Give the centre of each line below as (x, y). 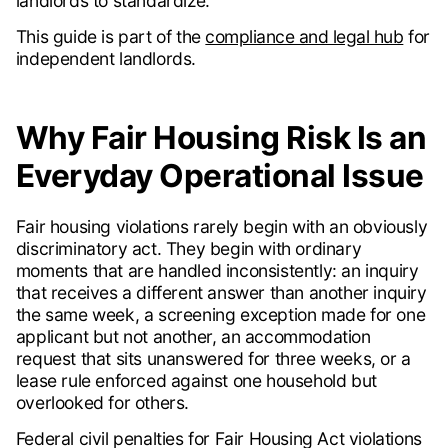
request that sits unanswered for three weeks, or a (213, 359)
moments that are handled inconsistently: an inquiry (217, 271)
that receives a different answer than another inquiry (221, 293)
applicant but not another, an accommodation (193, 337)
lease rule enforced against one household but (196, 381)
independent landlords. (105, 59)
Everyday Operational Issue (219, 176)
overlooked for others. (102, 403)
